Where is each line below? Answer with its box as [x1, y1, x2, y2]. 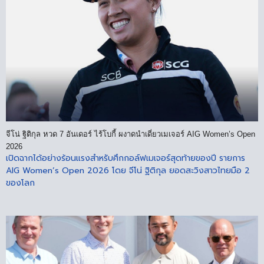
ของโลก [6, 176, 35, 189]
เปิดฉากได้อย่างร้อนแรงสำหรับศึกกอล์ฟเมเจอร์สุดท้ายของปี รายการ [6, 151, 245, 164]
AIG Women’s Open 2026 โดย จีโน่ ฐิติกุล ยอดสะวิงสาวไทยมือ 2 [6, 164, 250, 177]
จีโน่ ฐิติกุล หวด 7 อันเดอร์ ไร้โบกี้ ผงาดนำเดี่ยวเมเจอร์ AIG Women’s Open [6, 129, 255, 138]
